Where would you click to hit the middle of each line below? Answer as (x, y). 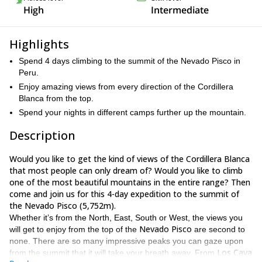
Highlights (39, 44)
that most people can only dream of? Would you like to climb (126, 170)
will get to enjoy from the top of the (74, 229)
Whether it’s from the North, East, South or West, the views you (126, 218)
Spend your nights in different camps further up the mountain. (132, 112)
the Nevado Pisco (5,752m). (63, 206)
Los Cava (235, 252)
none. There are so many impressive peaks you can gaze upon (126, 241)
